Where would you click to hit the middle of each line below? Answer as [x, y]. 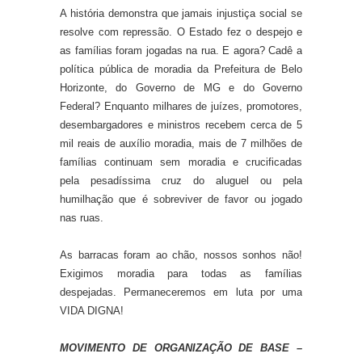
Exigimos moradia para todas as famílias [181, 274]
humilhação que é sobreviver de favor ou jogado [181, 200]
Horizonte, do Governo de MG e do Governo [181, 88]
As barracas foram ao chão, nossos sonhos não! [181, 255]
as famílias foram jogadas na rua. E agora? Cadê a [181, 51]
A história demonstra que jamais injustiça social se [181, 14]
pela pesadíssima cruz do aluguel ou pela [181, 181]
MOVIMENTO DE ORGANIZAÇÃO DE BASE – [181, 348]
